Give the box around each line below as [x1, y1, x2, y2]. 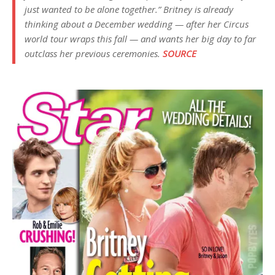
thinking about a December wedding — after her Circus [25, 18, 249, 30]
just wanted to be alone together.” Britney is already [25, 3, 233, 15]
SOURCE [163, 47, 196, 60]
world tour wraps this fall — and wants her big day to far [25, 33, 256, 45]
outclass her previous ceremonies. [25, 47, 163, 60]
